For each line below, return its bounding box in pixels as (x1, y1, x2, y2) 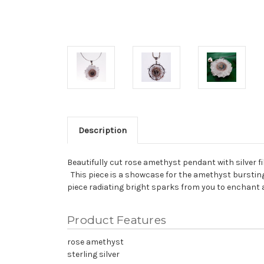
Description (78, 124, 127, 136)
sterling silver (67, 249, 120, 259)
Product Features (67, 213, 166, 227)
